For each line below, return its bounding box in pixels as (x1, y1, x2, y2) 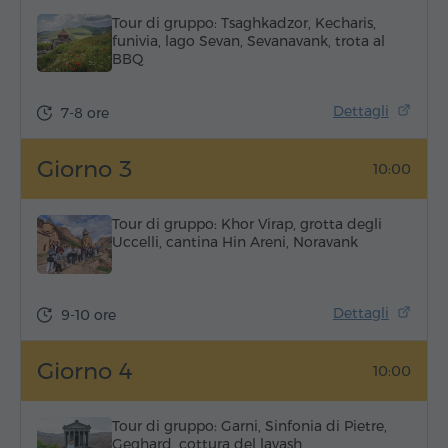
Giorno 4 (37, 357, 133, 386)
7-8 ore (61, 104, 109, 123)
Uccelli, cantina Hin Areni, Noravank (111, 233, 358, 252)
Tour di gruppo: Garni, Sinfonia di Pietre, (111, 417, 387, 436)
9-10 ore (61, 306, 116, 325)
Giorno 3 (37, 155, 132, 184)
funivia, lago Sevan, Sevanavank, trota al (111, 31, 385, 50)
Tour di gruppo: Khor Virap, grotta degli (111, 215, 382, 234)
